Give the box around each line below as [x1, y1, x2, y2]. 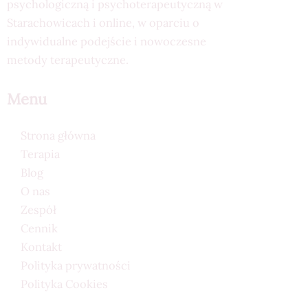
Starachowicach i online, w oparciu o [7, 15, 199, 30]
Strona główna [21, 128, 96, 143]
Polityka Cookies [21, 276, 108, 291]
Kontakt [21, 239, 62, 254]
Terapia [21, 146, 60, 162]
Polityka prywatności [21, 258, 131, 273]
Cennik [21, 221, 58, 236]
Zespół [21, 202, 56, 217]
